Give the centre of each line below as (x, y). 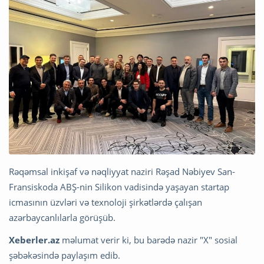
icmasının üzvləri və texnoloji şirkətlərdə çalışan (105, 202)
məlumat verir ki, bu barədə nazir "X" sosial (148, 240)
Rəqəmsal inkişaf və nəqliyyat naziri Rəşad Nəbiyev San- (122, 172)
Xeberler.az (34, 240)
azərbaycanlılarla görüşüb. (62, 218)
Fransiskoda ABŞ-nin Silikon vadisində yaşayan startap (119, 187)
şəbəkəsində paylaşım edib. (65, 255)
